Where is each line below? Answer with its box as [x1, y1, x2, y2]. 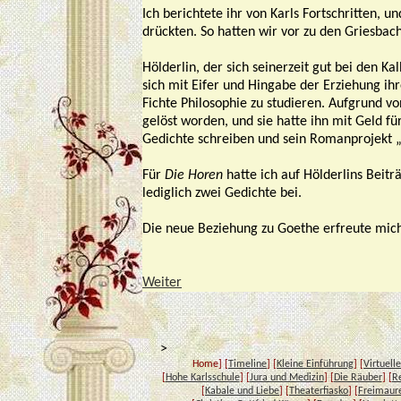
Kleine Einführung [277, 359, 354, 370]
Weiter [142, 276, 182, 290]
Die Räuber [333, 372, 382, 383]
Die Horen [165, 168, 223, 183]
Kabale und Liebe [205, 386, 279, 397]
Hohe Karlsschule [165, 372, 240, 383]
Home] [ [192, 359, 228, 370]
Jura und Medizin [249, 372, 324, 383]
